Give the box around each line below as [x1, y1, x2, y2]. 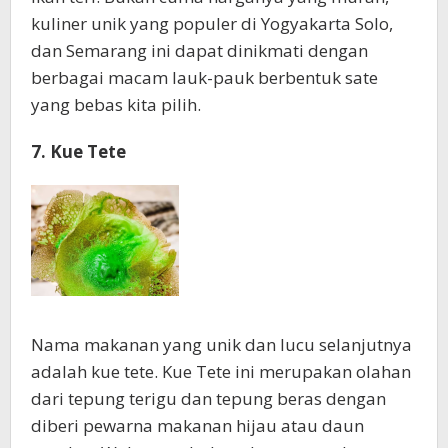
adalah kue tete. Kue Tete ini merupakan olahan [31, 360, 411, 384]
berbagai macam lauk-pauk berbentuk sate [31, 66, 378, 90]
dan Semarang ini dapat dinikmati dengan [31, 39, 368, 63]
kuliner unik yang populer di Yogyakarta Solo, [31, 12, 393, 36]
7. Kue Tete [31, 140, 126, 164]
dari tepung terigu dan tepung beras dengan [31, 387, 386, 411]
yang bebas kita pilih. [31, 93, 201, 117]
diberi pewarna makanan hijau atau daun [31, 414, 364, 438]
